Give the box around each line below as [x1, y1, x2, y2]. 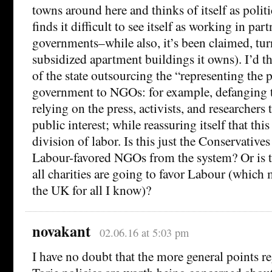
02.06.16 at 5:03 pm [99, 225, 189, 240]
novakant [32, 220, 90, 242]
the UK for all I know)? [32, 180, 151, 199]
